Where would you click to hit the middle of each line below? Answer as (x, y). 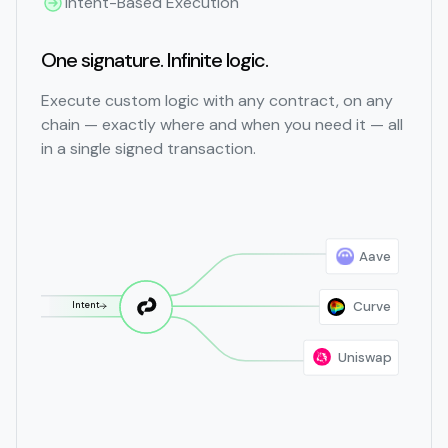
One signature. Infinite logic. (154, 60)
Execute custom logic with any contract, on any (217, 101)
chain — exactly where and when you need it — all (222, 125)
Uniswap (364, 358)
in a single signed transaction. (148, 149)
